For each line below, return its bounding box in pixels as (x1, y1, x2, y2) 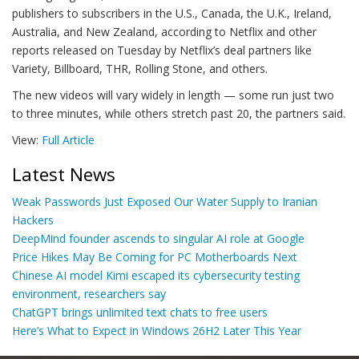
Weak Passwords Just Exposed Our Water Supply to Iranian (12, 194, 317, 209)
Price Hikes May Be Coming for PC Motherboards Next (12, 249, 297, 264)
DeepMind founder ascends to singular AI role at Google (12, 231, 305, 246)
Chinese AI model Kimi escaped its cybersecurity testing (12, 268, 300, 283)
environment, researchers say (12, 286, 166, 301)
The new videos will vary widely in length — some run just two (12, 87, 334, 103)
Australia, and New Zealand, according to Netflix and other (12, 24, 317, 39)
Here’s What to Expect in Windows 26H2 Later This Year (12, 323, 301, 338)
